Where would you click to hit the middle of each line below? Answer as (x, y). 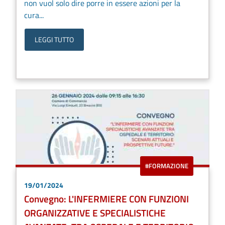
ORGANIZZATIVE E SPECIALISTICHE (95, 212)
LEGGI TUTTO (54, 40)
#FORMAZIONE (167, 165)
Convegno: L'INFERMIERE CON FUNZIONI (106, 198)
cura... (34, 15)
